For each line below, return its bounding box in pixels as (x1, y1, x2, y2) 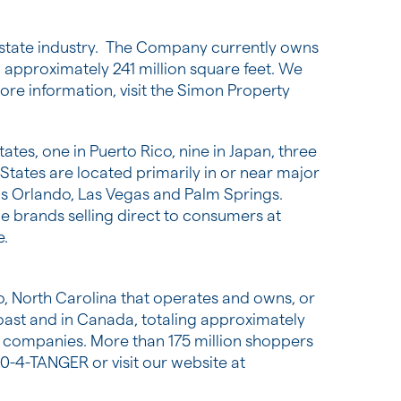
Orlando (12, 185, 71, 202)
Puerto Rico (90, 142, 172, 159)
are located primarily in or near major (46, 164, 320, 181)
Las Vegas (78, 185, 149, 202)
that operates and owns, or (117, 289, 315, 306)
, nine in (172, 142, 229, 159)
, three (271, 142, 317, 159)
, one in (35, 142, 90, 159)
